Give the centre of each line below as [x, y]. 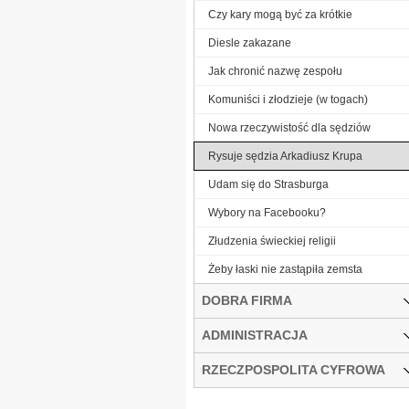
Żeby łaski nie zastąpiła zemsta [285, 269]
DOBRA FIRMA [247, 300]
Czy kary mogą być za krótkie [280, 14]
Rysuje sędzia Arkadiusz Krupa [285, 156]
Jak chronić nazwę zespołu [275, 71]
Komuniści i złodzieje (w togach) [288, 99]
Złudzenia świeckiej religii [272, 241]
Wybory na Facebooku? [267, 212]
